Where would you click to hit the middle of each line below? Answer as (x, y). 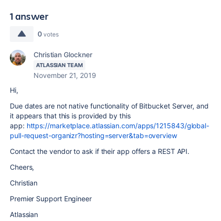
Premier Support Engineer (51, 199)
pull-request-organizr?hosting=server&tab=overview (93, 135)
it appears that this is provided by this (70, 116)
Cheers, (22, 167)
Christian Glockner (63, 55)
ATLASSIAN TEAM (59, 65)
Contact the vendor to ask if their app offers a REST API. (100, 151)
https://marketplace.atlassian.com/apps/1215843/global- (118, 126)
